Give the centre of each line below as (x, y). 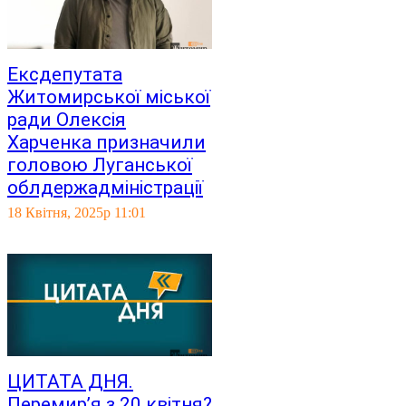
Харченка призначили (106, 142)
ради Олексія (67, 120)
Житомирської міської (109, 97)
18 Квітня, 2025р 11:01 (77, 213)
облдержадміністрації (105, 188)
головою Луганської (100, 165)
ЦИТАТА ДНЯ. (70, 382)
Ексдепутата (65, 74)
